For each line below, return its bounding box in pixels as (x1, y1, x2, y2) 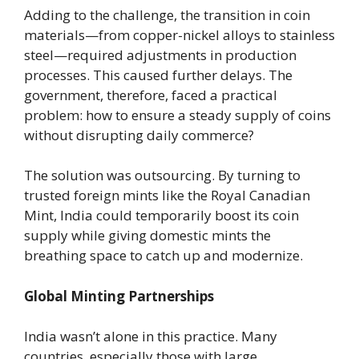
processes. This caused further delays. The (24, 65, 292, 84)
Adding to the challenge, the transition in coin (24, 5, 310, 24)
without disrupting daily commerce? (24, 125, 254, 144)
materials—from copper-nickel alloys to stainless (24, 25, 335, 44)
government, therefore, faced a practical (24, 85, 277, 104)
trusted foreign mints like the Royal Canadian (24, 186, 310, 204)
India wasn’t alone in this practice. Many (24, 327, 277, 345)
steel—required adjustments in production (24, 45, 296, 64)
